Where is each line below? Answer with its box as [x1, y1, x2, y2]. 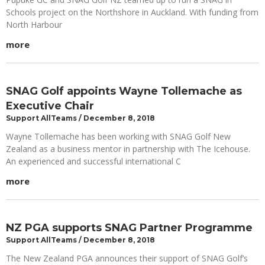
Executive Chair [6, 99, 94, 113]
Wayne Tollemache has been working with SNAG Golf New [6, 131, 231, 143]
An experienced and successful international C [6, 156, 181, 167]
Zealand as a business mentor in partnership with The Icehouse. [6, 143, 250, 155]
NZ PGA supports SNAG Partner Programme [6, 221, 253, 235]
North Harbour [6, 19, 62, 31]
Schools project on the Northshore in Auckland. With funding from [6, 7, 258, 18]
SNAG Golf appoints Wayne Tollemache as [6, 85, 242, 98]
